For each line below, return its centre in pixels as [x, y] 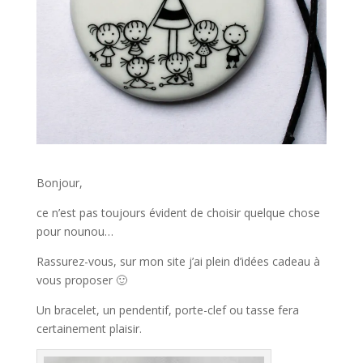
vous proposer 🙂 [81, 280]
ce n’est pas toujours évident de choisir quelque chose [178, 212]
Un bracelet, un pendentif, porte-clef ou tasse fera [167, 310]
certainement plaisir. [89, 328]
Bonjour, [59, 182]
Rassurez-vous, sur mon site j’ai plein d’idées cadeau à [178, 261]
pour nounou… [75, 231]
